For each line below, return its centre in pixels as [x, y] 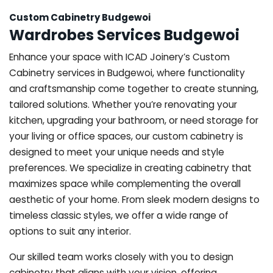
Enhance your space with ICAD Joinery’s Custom [119, 57]
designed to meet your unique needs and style [117, 152]
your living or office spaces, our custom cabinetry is [126, 136]
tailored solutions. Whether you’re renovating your [123, 104]
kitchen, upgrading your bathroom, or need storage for [134, 120]
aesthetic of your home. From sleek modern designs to [134, 199]
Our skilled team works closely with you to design [121, 257]
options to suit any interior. [70, 231]
